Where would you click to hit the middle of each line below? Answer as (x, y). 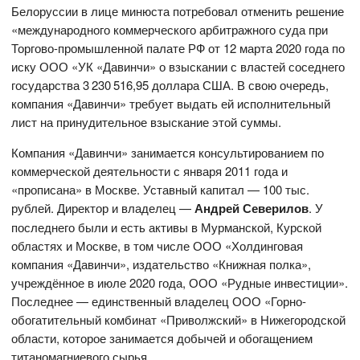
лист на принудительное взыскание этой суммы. (147, 122)
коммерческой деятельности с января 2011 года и (150, 171)
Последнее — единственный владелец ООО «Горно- (159, 301)
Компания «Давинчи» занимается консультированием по (168, 153)
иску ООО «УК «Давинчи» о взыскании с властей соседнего (178, 67)
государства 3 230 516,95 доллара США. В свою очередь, (170, 85)
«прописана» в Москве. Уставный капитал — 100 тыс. (161, 190)
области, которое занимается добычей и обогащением (162, 338)
